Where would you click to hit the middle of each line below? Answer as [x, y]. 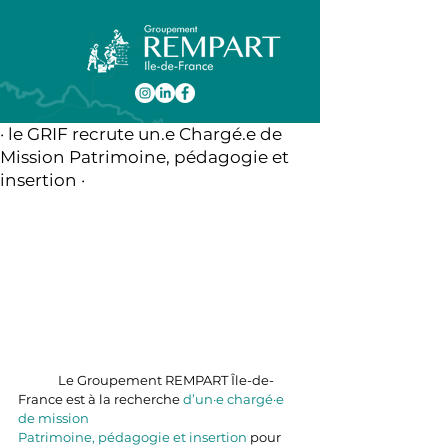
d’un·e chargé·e [235, 398]
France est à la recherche [100, 398]
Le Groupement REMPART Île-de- [38, 379]
